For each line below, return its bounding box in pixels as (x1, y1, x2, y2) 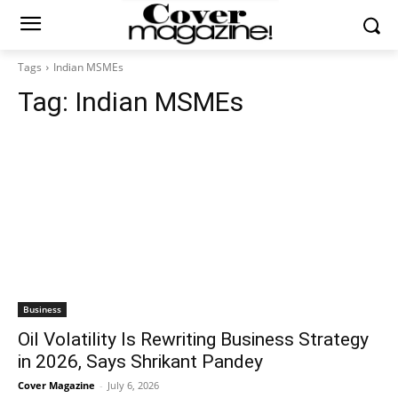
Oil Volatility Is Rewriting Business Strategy (18, 329, 369, 350)
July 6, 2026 (107, 378, 159, 392)
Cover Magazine (18, 378, 95, 392)
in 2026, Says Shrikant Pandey (18, 351, 263, 372)
